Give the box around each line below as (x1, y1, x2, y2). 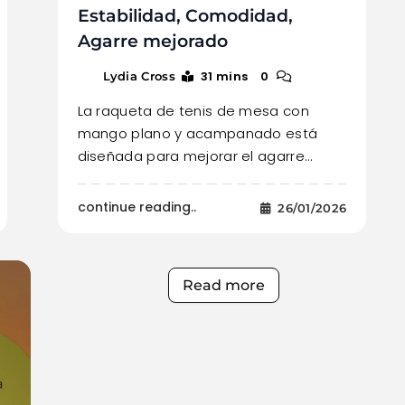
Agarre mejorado (77, 31, 228, 52)
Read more (182, 277, 265, 295)
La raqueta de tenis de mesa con (77, 101, 309, 121)
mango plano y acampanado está (77, 124, 318, 144)
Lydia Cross (102, 69, 175, 84)
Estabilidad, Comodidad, (77, 5, 293, 27)
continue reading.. (77, 198, 196, 217)
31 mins (201, 68, 249, 86)
